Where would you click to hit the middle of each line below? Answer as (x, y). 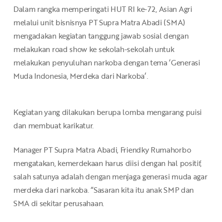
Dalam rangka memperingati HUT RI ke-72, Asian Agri (103, 9)
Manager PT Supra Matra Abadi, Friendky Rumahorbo (102, 150)
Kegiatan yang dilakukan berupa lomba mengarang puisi (108, 112)
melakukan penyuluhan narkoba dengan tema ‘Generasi (107, 62)
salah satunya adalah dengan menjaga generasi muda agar (110, 177)
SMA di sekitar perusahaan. (58, 203)
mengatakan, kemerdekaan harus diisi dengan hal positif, (108, 163)
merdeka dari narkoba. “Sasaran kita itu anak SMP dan (104, 190)
